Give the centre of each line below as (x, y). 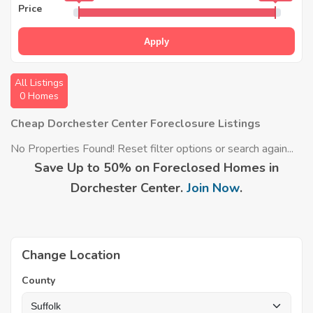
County (38, 281)
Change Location (71, 255)
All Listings (39, 83)
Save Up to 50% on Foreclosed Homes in (156, 168)
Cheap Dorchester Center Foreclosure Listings (136, 124)
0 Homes (39, 96)
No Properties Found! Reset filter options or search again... (152, 149)
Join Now (213, 188)
